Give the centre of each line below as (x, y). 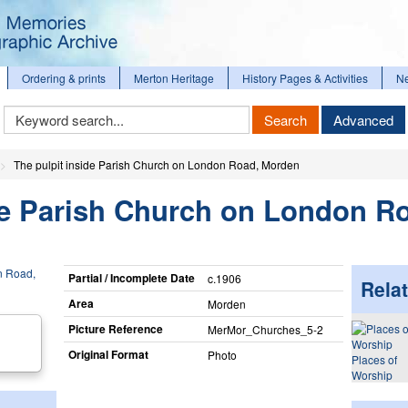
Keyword (25, 112)
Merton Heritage (174, 78)
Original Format (108, 354)
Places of (374, 359)
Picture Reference (115, 328)
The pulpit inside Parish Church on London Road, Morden (157, 164)
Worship (372, 375)
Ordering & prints (64, 78)
